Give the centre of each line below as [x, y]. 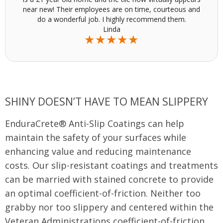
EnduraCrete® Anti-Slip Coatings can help [95, 123]
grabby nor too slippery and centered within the [109, 207]
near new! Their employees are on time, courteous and [111, 9]
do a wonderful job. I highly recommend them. [111, 19]
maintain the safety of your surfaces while [96, 137]
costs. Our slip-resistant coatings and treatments [111, 165]
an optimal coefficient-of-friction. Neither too [103, 193]
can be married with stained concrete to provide [109, 179]
